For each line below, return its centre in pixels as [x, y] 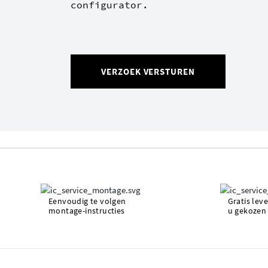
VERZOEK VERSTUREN [148, 71]
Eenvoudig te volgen [87, 201]
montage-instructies [87, 210]
